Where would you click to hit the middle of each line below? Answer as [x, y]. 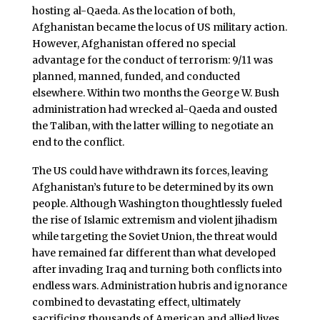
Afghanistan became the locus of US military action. [159, 27]
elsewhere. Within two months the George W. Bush [155, 92]
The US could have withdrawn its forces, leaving [150, 170]
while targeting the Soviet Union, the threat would [154, 236]
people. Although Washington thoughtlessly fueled [157, 203]
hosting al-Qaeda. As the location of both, [133, 10]
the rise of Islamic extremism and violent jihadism [154, 220]
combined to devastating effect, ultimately [136, 302]
